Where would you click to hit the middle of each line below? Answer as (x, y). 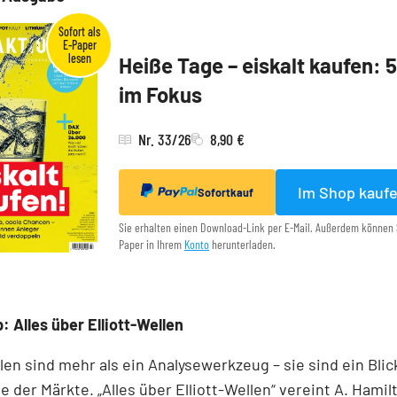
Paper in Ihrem (152, 245)
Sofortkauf (226, 193)
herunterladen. (242, 245)
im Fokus (160, 95)
